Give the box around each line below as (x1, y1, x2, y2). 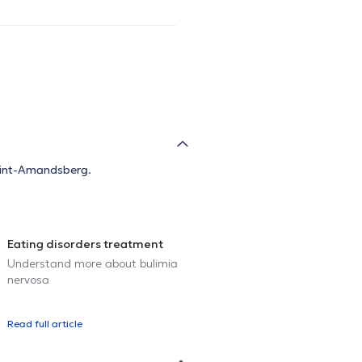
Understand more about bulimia (7, 256, 178, 271)
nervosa (7, 272, 49, 288)
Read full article (7, 318, 82, 330)
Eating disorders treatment (7, 237, 163, 252)
